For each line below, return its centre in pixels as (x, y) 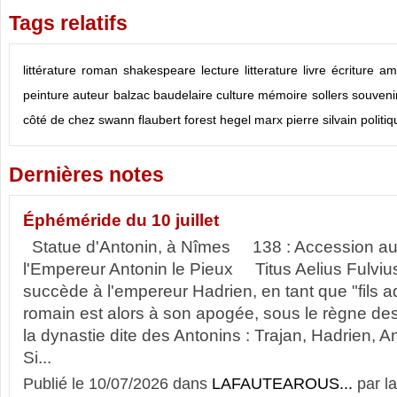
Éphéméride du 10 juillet (121, 220)
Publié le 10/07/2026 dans (117, 384)
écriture (353, 70)
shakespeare (160, 70)
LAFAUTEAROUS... (282, 384)
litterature (271, 70)
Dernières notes (86, 175)
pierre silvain (322, 120)
